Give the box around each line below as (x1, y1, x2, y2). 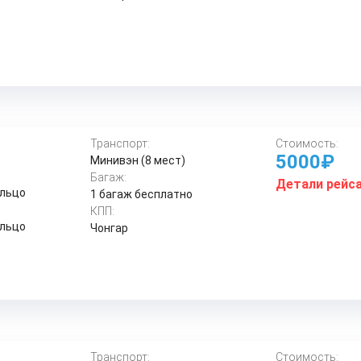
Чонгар (90, 222, 129, 234)
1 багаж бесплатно (90, 188, 193, 201)
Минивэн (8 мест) (90, 154, 186, 167)
